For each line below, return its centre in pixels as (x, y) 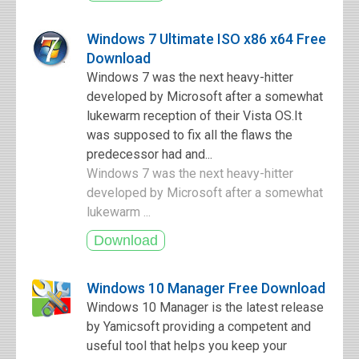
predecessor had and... (149, 154)
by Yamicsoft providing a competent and (199, 327)
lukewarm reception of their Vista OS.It (194, 116)
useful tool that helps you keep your (187, 346)
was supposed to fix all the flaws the (190, 135)
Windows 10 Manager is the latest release (205, 307)
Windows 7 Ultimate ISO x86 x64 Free (206, 39)
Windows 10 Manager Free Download (206, 288)
